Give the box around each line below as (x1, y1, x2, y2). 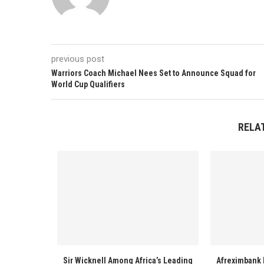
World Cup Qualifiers (51, 80, 125, 89)
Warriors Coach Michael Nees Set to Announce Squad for (51, 68, 256, 78)
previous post (51, 54, 104, 64)
